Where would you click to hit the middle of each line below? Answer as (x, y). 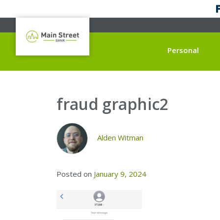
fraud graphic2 (112, 104)
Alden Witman (120, 138)
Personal (183, 50)
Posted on (75, 174)
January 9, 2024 (120, 174)
